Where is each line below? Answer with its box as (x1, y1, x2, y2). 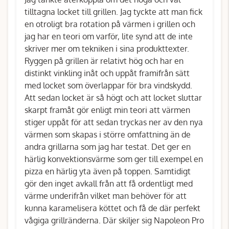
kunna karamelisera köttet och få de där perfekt (25, 203, 200, 213)
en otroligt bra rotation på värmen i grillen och (25, 19, 195, 29)
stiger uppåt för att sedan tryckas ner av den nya (25, 117, 203, 127)
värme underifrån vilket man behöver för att (25, 191, 187, 201)
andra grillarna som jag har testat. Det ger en (25, 142, 191, 152)
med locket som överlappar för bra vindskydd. (25, 80, 192, 90)
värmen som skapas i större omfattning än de (25, 129, 191, 140)
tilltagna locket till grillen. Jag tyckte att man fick (25, 7, 202, 17)
